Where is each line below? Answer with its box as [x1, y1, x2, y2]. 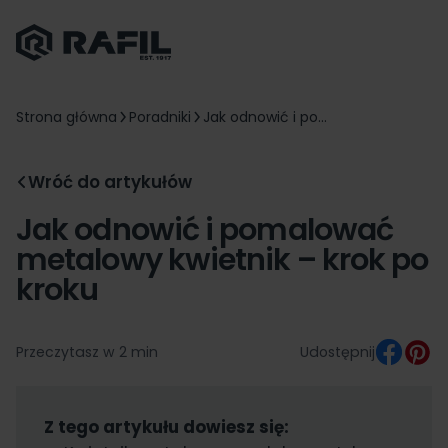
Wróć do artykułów [28, 169, 192, 194]
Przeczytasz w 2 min [16, 341, 158, 362]
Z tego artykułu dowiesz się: [44, 414, 290, 439]
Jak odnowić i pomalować [16, 207, 394, 251]
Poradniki [129, 106, 191, 127]
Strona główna [16, 106, 117, 127]
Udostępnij [300, 341, 376, 362]
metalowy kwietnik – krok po [16, 237, 429, 281]
